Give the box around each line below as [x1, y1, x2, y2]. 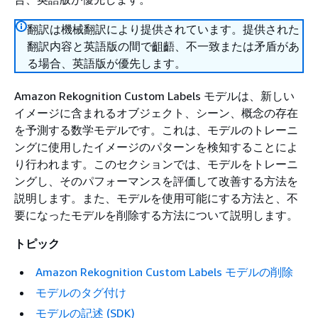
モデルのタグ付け [35, 285, 126, 300]
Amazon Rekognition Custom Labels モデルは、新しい [14, 89, 295, 103]
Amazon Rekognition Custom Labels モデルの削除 [35, 265, 293, 279]
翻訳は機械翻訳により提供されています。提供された [27, 22, 300, 36]
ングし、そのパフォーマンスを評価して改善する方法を [14, 174, 298, 188]
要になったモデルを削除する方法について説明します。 [14, 208, 298, 222]
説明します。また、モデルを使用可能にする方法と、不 [14, 191, 298, 205]
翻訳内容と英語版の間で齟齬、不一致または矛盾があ [27, 39, 300, 53]
